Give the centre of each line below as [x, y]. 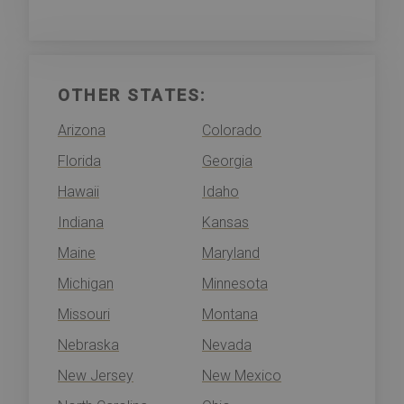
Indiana [81, 222]
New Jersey [96, 375]
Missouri [84, 314]
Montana [230, 314]
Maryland [231, 252]
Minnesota [235, 283]
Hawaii [78, 191]
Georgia [227, 161]
